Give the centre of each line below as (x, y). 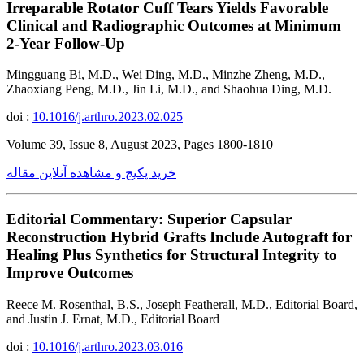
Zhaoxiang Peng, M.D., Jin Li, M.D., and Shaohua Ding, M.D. (169, 89)
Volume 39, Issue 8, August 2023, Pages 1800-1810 (140, 145)
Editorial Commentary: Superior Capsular (149, 219)
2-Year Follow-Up (66, 43)
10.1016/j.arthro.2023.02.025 (108, 117)
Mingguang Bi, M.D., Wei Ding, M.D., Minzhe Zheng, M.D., (166, 75)
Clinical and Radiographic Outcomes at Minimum (174, 25)
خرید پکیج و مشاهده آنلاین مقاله (91, 173)
